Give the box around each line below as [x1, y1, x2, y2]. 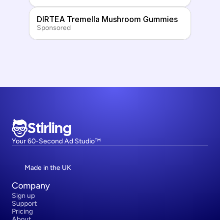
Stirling [27, 118, 72, 137]
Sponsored [37, 24, 71, 32]
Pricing [12, 207, 33, 216]
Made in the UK [25, 164, 71, 172]
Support [12, 199, 37, 208]
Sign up [12, 192, 35, 200]
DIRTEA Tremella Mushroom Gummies [37, 14, 178, 24]
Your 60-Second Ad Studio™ [12, 137, 101, 145]
